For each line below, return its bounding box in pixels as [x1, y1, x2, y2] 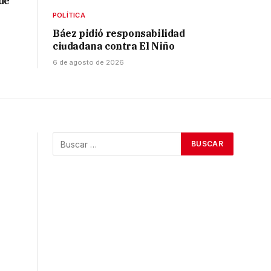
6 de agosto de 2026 [53, 58, 124, 67]
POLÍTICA [53, 11, 85, 20]
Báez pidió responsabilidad [53, 27, 185, 40]
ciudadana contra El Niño [53, 40, 175, 53]
